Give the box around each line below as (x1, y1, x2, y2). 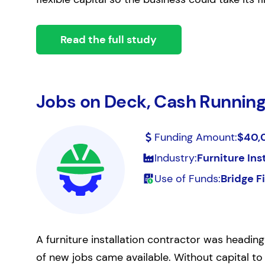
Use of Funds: (154, 172, 221, 186)
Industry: (154, 151, 197, 165)
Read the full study (60, 33, 157, 47)
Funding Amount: (154, 130, 237, 144)
